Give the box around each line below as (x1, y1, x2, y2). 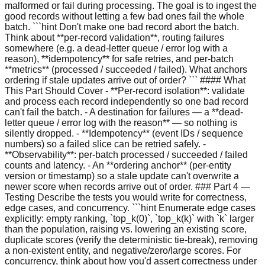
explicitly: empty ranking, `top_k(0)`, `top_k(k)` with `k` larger (5, 213, 254, 224)
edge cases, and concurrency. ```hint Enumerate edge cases (5, 202, 256, 213)
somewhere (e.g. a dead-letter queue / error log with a (5, 43, 228, 53)
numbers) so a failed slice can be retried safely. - (5, 138, 206, 149)
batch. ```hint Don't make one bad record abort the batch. (5, 21, 239, 32)
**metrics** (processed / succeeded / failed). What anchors (5, 64, 247, 75)
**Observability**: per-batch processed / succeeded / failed (5, 149, 248, 160)
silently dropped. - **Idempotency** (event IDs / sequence (5, 128, 243, 138)
